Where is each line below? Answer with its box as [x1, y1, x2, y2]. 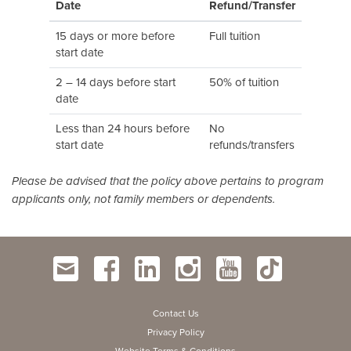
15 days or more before [56, 28, 175, 43]
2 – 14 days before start [56, 74, 175, 89]
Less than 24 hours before [56, 121, 190, 136]
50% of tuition [209, 74, 279, 89]
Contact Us [152, 307, 199, 319]
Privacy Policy [147, 326, 204, 338]
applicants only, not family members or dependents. [12, 191, 275, 206]
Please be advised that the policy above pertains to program [12, 173, 324, 188]
